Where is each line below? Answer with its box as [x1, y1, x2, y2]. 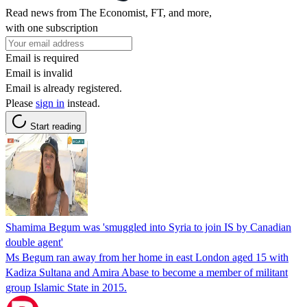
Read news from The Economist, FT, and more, [5, 6, 212, 19]
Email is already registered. [5, 82, 122, 94]
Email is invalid [5, 66, 73, 79]
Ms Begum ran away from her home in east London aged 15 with [5, 251, 288, 263]
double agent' [5, 236, 63, 248]
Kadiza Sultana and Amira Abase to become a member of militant [5, 266, 288, 278]
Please [5, 97, 36, 109]
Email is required [5, 51, 79, 64]
